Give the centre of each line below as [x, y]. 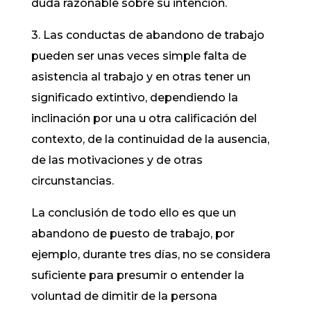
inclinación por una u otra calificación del [144, 118]
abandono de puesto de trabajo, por [133, 234]
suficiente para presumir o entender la [137, 275]
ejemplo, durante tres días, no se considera [151, 254]
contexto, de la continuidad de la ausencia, [150, 139]
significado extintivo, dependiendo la [134, 98]
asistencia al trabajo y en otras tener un [141, 77]
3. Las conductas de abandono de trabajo [148, 35]
